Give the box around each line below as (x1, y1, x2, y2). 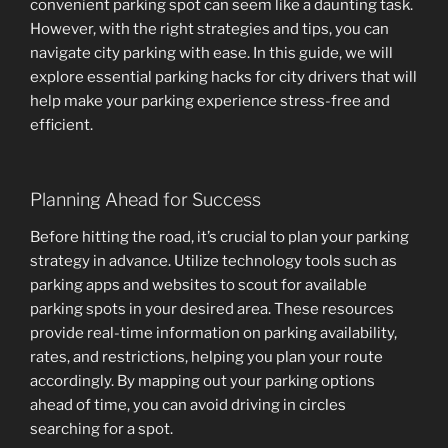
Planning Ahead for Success (30, 188, 261, 210)
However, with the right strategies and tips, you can (30, 20, 389, 39)
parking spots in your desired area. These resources (30, 300, 394, 319)
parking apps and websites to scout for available (30, 276, 367, 295)
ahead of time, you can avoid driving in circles (30, 396, 346, 415)
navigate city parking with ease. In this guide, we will (30, 44, 393, 63)
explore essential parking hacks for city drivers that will (30, 68, 417, 87)
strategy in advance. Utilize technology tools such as (30, 252, 397, 271)
